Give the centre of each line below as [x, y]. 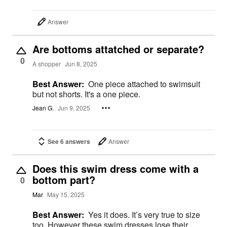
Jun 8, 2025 [81, 64]
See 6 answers [69, 141]
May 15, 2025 [66, 194]
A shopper [47, 64]
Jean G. [43, 108]
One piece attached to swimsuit [144, 84]
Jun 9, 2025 [74, 108]
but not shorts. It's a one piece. [86, 94]
